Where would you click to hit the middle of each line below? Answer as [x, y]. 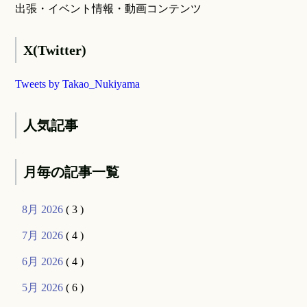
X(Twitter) [55, 50]
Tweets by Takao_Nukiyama [78, 84]
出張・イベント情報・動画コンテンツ [109, 9]
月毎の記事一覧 [72, 172]
